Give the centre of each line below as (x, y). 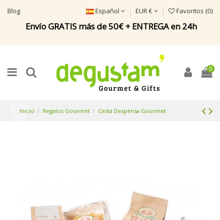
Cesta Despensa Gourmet (132, 111)
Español (107, 11)
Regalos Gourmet (66, 111)
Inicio (27, 111)
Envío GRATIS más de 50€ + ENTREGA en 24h (111, 26)
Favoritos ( (191, 11)
